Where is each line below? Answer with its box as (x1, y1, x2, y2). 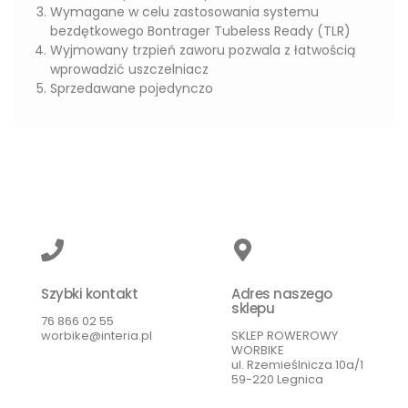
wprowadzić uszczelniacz (50, 59, 209, 78)
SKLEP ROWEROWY (231, 326, 338, 344)
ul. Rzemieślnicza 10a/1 (231, 355, 363, 373)
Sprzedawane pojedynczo (50, 78, 213, 97)
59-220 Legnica (231, 370, 323, 388)
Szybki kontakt (41, 283, 138, 303)
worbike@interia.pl (41, 326, 152, 344)
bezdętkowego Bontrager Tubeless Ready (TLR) (50, 21, 351, 40)
